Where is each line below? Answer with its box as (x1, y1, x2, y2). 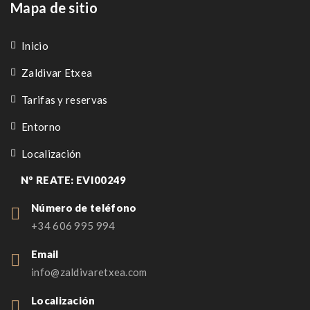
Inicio (21, 39, 48, 52)
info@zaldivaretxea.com (31, 265, 147, 278)
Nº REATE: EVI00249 (21, 173, 127, 186)
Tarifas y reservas (21, 93, 108, 106)
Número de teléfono (31, 201, 137, 214)
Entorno (21, 120, 62, 133)
